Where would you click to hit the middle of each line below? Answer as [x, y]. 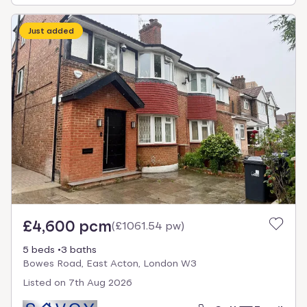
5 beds [39, 249]
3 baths [79, 249]
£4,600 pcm [67, 226]
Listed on [44, 282]
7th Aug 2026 [100, 282]
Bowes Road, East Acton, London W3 [110, 263]
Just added [51, 31]
